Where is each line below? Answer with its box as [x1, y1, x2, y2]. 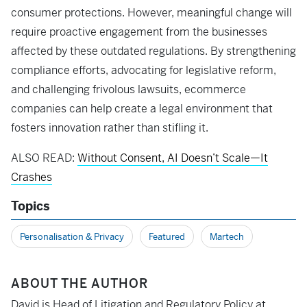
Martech [210, 231, 244, 243]
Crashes [11, 170, 52, 185]
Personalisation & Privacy [20, 231, 124, 243]
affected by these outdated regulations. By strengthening [11, 44, 296, 59]
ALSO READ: [11, 151, 77, 166]
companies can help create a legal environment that [11, 101, 273, 116]
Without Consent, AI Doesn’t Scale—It [77, 151, 268, 166]
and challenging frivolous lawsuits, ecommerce [11, 82, 246, 97]
